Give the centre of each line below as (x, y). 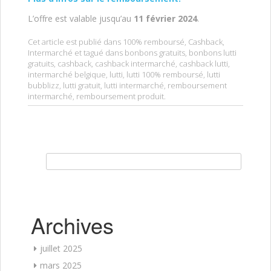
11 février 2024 (165, 19)
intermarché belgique (67, 75)
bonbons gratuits (155, 53)
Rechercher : (61, 159)
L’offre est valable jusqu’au (81, 19)
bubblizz (44, 86)
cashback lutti (204, 64)
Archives (72, 225)
